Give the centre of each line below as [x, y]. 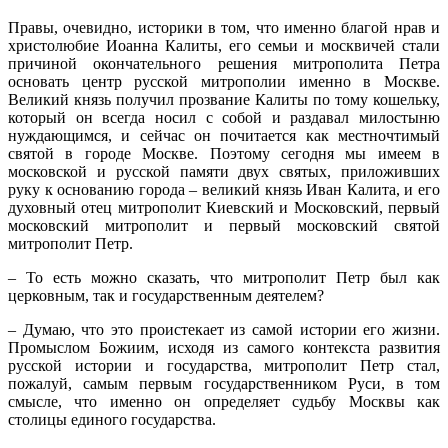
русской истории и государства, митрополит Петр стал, [224, 365]
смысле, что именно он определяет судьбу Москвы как [224, 401]
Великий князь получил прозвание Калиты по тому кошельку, [224, 99]
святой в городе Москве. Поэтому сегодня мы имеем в [224, 153]
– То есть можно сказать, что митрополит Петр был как [224, 277]
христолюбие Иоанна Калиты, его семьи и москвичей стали [224, 45]
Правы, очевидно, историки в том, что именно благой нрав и [224, 27]
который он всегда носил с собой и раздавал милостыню [224, 117]
